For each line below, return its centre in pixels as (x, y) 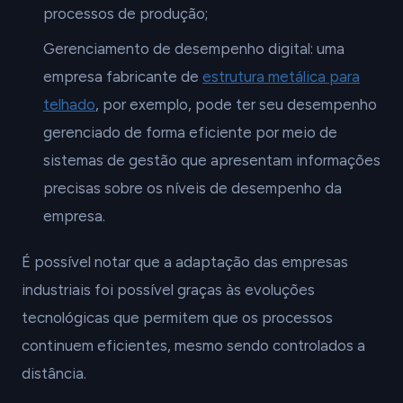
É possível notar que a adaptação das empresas (185, 262)
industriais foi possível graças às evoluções (168, 290)
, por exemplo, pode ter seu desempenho (236, 104)
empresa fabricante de (123, 76)
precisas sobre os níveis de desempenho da (193, 188)
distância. (54, 373)
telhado (69, 104)
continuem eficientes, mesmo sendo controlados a (193, 345)
